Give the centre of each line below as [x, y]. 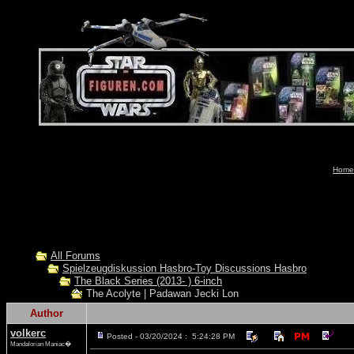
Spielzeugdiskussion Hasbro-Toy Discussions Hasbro [185, 269]
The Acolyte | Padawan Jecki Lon [161, 294]
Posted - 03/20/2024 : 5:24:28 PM [171, 336]
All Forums [75, 256]
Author [47, 313]
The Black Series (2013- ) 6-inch [148, 281]
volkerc [28, 333]
